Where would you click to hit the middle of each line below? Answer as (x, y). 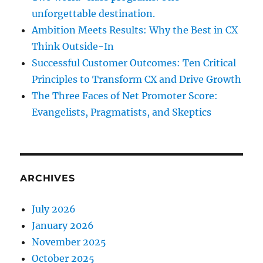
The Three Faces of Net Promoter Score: (125, 95)
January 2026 (63, 225)
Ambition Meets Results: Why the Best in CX (135, 30)
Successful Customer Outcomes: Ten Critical (134, 63)
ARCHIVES (48, 178)
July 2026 (54, 209)
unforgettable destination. (94, 13)
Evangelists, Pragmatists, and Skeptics (122, 112)
